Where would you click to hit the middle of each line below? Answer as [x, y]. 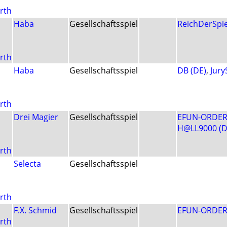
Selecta [27, 164]
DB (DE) [192, 71]
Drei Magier [36, 117]
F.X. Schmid [35, 211]
